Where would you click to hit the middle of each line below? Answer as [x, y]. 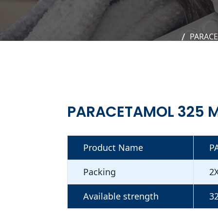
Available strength [121, 196]
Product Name [113, 147]
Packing [100, 172]
